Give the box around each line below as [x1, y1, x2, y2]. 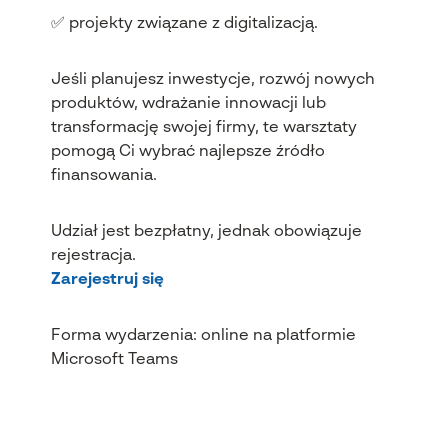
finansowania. [50, 168, 157, 184]
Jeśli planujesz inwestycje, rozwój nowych [50, 72, 375, 88]
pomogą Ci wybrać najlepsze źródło [50, 144, 325, 160]
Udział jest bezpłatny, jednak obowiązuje [50, 224, 362, 240]
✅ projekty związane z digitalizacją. [50, 16, 318, 32]
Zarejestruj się [50, 272, 164, 288]
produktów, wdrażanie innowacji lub [50, 96, 326, 112]
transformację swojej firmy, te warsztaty [50, 120, 357, 136]
